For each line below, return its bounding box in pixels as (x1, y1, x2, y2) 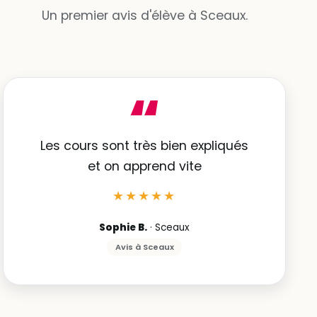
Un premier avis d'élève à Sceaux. (41, 7, 248, 25)
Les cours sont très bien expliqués (40, 137, 248, 154)
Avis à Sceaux (115, 241, 174, 253)
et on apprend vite (87, 157, 202, 175)
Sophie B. (99, 221, 147, 235)
